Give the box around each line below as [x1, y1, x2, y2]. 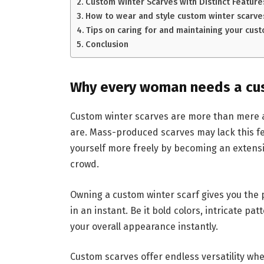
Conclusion [85, 38, 128, 49]
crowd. [70, 159, 99, 170]
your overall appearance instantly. [70, 220, 218, 232]
